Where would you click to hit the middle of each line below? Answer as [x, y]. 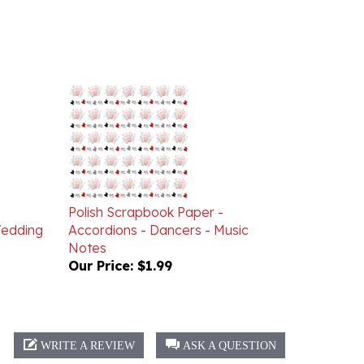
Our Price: [100, 242]
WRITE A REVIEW [88, 322]
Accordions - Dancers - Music [158, 206]
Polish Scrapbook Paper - [145, 188]
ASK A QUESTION [230, 322]
